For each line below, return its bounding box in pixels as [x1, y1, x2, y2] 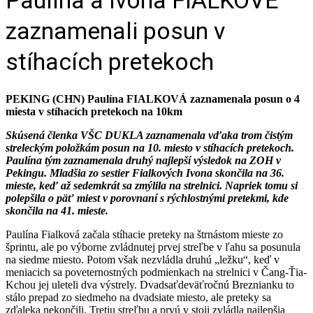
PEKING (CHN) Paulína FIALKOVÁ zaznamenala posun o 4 [6, 92, 300, 105]
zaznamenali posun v [6, 16, 225, 45]
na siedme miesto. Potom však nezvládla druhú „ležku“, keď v [6, 253, 279, 265]
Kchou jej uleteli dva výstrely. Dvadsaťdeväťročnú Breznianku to [6, 278, 294, 291]
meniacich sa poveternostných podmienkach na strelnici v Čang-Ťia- [6, 265, 307, 278]
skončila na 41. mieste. [6, 204, 108, 217]
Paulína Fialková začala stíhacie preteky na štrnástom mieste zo [6, 228, 283, 240]
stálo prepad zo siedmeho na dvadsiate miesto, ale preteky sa [6, 291, 271, 303]
